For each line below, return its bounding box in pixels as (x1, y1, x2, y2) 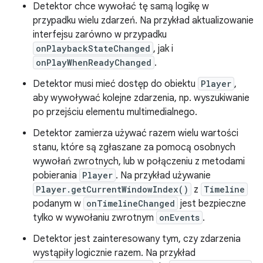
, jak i (153, 43, 173, 55)
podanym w (33, 198, 83, 210)
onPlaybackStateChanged (36, 43, 150, 54)
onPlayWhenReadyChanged (36, 57, 151, 68)
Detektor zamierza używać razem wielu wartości (33, 127, 238, 139)
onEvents (159, 212, 200, 223)
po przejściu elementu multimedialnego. (33, 106, 197, 118)
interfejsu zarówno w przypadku (33, 29, 167, 41)
